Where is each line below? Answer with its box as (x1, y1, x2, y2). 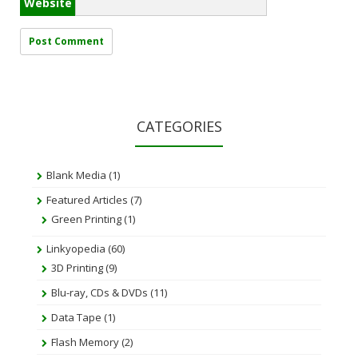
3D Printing (51, 261, 103, 275)
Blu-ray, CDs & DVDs (51, 285, 148, 300)
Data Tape (51, 310, 101, 324)
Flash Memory (51, 335, 119, 349)
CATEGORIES (136, 117, 222, 136)
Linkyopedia (46, 241, 105, 256)
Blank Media (46, 168, 106, 182)
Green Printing (51, 212, 121, 226)
